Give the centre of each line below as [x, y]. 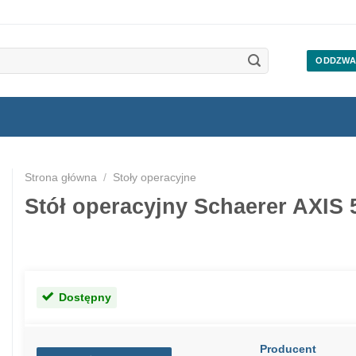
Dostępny [85, 297]
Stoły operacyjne [155, 177]
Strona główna [60, 177]
